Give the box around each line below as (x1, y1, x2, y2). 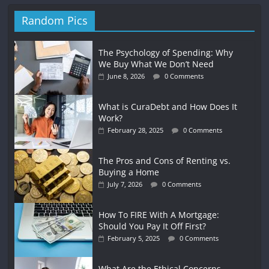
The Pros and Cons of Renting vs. (98, 155, 231, 167)
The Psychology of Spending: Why (98, 47, 234, 59)
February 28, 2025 (107, 125, 164, 135)
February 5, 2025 (107, 234, 160, 243)
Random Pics (22, 13, 88, 28)
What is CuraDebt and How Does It (98, 101, 238, 113)
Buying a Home (98, 166, 160, 178)
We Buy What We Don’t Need (98, 58, 214, 70)
